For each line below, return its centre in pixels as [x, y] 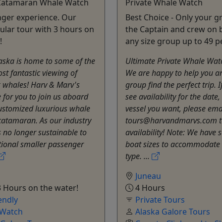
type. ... [139, 156]
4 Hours [149, 188]
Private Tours [160, 199]
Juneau [148, 176]
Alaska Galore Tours [173, 211]
